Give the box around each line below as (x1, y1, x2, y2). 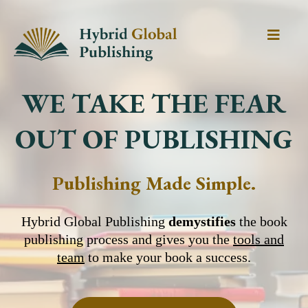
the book (235, 213, 287, 229)
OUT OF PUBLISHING (15, 120, 293, 157)
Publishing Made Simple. (52, 170, 256, 195)
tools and (233, 231, 284, 247)
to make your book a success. (85, 249, 251, 265)
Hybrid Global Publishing (21, 213, 168, 229)
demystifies (168, 213, 236, 229)
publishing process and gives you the (24, 231, 233, 247)
